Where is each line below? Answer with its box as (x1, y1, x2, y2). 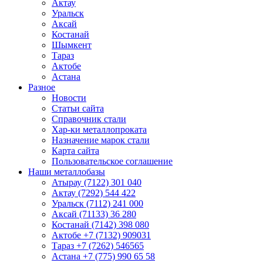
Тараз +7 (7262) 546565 (52, 240, 144, 251)
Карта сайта (52, 145, 99, 156)
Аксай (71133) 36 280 (52, 208, 136, 219)
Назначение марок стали (52, 134, 150, 145)
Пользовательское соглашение (52, 156, 173, 166)
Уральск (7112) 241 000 (52, 198, 143, 208)
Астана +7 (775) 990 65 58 (52, 251, 155, 261)
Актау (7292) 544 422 (52, 187, 136, 198)
